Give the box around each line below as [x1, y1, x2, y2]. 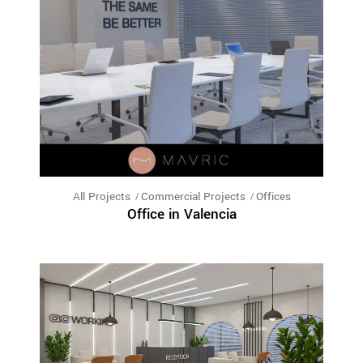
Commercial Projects [140, 189, 246, 205]
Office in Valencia [126, 204, 237, 225]
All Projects [72, 189, 130, 205]
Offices [255, 189, 291, 205]
